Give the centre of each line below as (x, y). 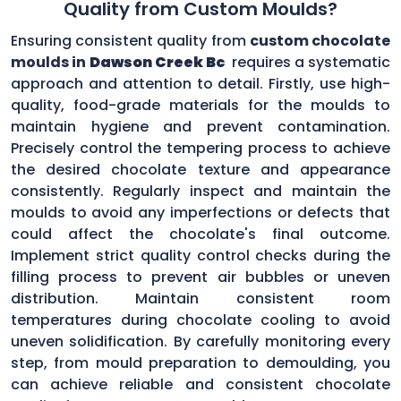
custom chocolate (320, 40)
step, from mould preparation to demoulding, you (200, 363)
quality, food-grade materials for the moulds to (200, 105)
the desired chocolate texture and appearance (200, 169)
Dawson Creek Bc (157, 62)
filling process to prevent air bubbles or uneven (200, 277)
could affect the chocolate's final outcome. (200, 234)
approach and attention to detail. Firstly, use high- (200, 83)
